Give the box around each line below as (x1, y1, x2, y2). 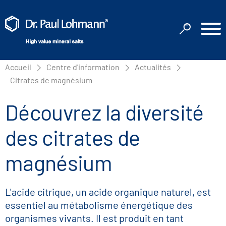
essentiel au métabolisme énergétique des (5, 199, 193, 211)
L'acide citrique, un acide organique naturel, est (5, 186, 211, 198)
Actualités (135, 62, 171, 72)
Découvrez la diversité (5, 99, 204, 125)
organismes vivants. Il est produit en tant (5, 212, 184, 224)
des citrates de (5, 124, 140, 150)
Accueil (5, 62, 31, 72)
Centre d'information (46, 62, 120, 72)
